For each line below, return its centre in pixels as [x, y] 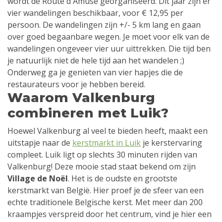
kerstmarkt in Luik [107, 142]
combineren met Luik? [88, 113]
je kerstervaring [171, 142]
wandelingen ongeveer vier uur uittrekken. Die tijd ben [109, 48]
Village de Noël [38, 178]
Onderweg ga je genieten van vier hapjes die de [95, 72]
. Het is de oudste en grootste [123, 178]
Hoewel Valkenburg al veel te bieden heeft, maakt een [108, 131]
